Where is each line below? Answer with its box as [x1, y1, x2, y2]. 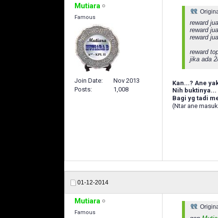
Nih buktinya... [172, 86, 217, 94]
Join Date [74, 77, 101, 85]
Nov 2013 [113, 77, 140, 85]
